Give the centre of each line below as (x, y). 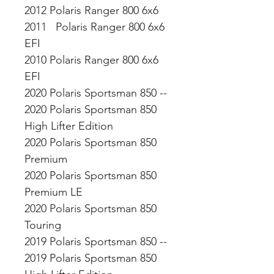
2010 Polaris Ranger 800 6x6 (91, 60)
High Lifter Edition (70, 126)
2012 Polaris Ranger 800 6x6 (93, 10)
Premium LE (55, 192)
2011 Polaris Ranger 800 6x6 (94, 27)
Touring (44, 225)
